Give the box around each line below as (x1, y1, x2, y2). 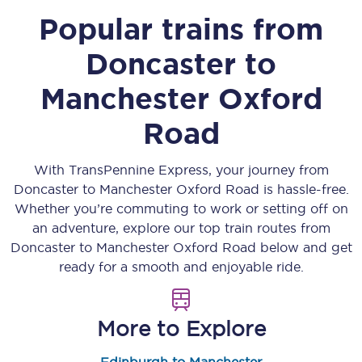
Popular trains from (39, 12, 323, 45)
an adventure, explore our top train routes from (32, 221, 330, 235)
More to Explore (96, 317, 266, 340)
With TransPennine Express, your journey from (33, 162, 329, 177)
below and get (255, 240, 352, 255)
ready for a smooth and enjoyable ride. (58, 259, 304, 274)
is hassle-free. (259, 182, 349, 196)
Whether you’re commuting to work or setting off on (14, 201, 348, 216)
